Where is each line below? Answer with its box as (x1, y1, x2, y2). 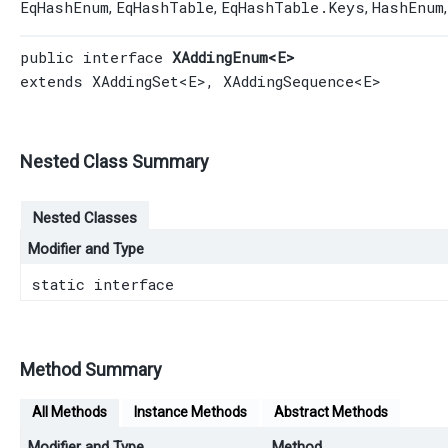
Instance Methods (134, 403, 247, 420)
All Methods (32, 403, 107, 420)
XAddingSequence (223, 70, 354, 91)
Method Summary (20, 358, 162, 380)
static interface (31, 273, 183, 294)
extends (20, 70, 92, 91)
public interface (20, 46, 172, 67)
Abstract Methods (274, 403, 388, 420)
